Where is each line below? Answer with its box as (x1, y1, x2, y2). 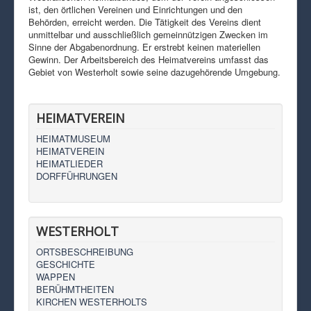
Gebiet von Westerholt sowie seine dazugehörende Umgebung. (28, 65, 280, 78)
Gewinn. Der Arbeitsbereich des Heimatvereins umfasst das (28, 52, 269, 66)
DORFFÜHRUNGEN (36, 169, 117, 183)
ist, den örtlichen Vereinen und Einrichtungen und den (28, 2, 242, 16)
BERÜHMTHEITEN (36, 282, 114, 296)
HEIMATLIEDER (36, 156, 103, 170)
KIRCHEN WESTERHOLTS (36, 294, 147, 308)
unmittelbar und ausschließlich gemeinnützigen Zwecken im (28, 27, 268, 41)
